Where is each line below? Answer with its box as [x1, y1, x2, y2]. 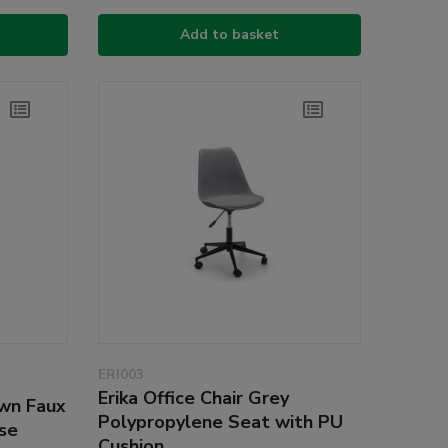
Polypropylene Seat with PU [97, 410, 343, 435]
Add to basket [179, 25, 279, 45]
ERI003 [97, 365, 144, 385]
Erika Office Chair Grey [97, 386, 289, 411]
